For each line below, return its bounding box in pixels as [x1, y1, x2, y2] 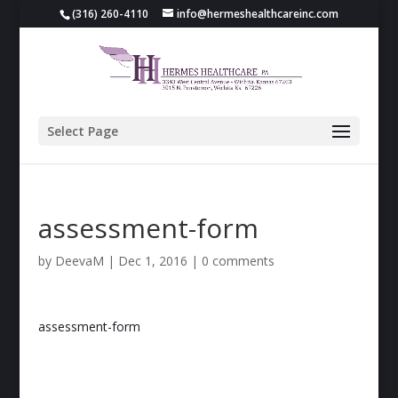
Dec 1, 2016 [117, 252, 187, 269]
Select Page [46, 123, 118, 139]
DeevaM [54, 252, 104, 269]
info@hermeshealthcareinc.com [176, 6, 338, 21]
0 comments [201, 252, 275, 269]
